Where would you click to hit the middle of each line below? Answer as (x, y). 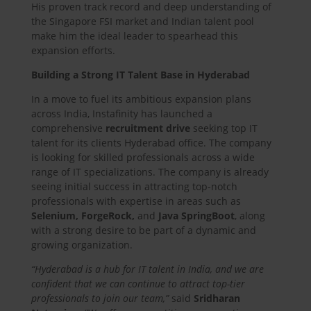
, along (250, 216)
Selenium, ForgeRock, (84, 216)
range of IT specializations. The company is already (150, 172)
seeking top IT (224, 128)
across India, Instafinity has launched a (121, 114)
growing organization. (82, 245)
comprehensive (68, 128)
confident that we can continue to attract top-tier (138, 284)
